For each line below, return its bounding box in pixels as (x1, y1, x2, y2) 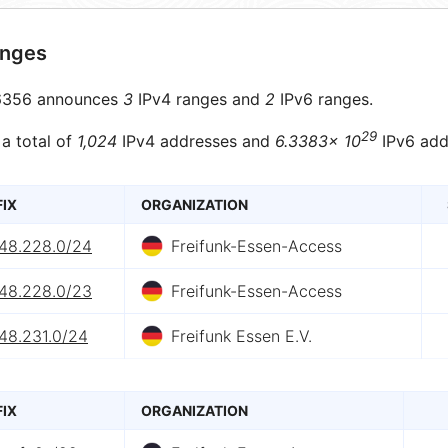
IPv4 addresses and (117, 131, 275, 152)
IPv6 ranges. (275, 89, 373, 109)
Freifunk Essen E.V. (171, 326, 312, 347)
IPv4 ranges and (133, 89, 265, 109)
